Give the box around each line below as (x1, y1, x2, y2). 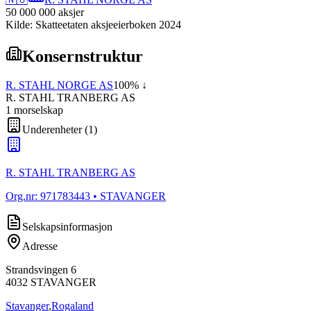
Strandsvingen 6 (6, 264, 76, 276)
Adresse (22, 240, 58, 253)
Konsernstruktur (22, 47, 143, 65)
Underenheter (22, 124, 82, 136)
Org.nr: (6, 190, 40, 203)
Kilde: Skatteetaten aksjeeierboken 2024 (6, 18, 181, 31)
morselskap (11, 104, 63, 117)
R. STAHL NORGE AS (6, 79, 113, 92)
